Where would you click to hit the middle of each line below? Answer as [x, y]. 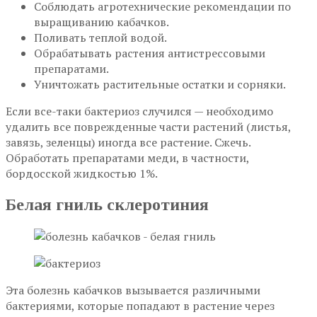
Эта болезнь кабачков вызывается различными [133, 290]
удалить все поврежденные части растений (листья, [148, 126]
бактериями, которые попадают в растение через [140, 305]
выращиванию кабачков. [102, 22]
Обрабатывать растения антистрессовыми [150, 53]
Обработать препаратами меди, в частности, [127, 157]
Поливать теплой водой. [100, 37]
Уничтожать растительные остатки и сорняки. [160, 84]
